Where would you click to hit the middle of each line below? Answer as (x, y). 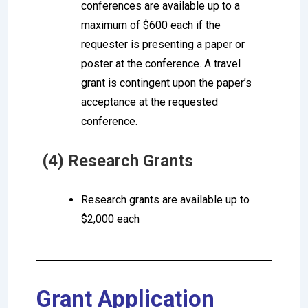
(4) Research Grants (118, 161)
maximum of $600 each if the (151, 25)
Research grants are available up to (165, 199)
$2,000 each (110, 219)
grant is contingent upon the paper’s (166, 82)
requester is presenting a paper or (163, 44)
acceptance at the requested (150, 102)
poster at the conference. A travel (161, 63)
